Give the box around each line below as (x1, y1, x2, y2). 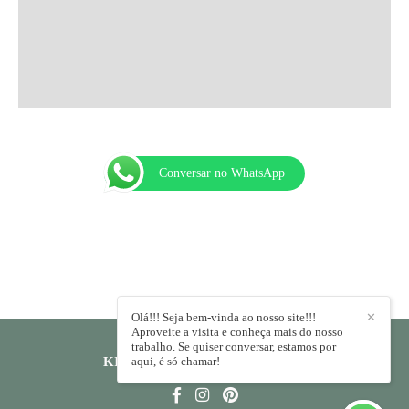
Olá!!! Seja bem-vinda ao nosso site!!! (131, 310, 316, 324)
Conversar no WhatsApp (159, 165, 285, 180)
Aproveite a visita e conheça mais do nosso (131, 325, 343, 339)
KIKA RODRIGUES (102, 354, 227, 369)
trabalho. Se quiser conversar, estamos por (131, 340, 336, 353)
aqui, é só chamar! (131, 354, 220, 368)
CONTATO (237, 354, 307, 369)
